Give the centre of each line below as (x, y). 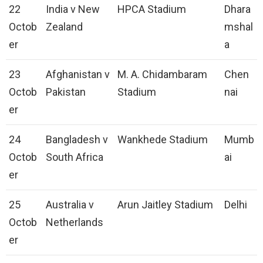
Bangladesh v (77, 140)
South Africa (75, 157)
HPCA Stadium (152, 9)
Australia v (70, 205)
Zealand (64, 27)
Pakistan (66, 92)
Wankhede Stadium (163, 140)
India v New (73, 9)
